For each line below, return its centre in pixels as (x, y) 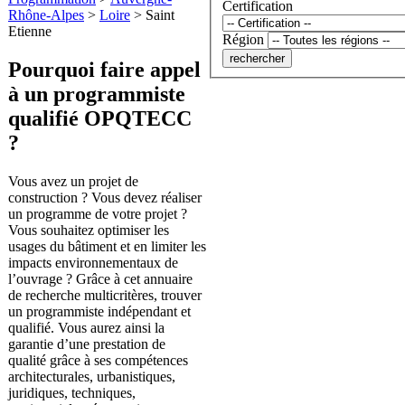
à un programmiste (97, 94)
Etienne (30, 31)
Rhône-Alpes (46, 14)
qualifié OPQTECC (100, 118)
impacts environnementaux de (93, 262)
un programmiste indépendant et (99, 311)
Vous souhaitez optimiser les (89, 230)
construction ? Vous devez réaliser (105, 197)
